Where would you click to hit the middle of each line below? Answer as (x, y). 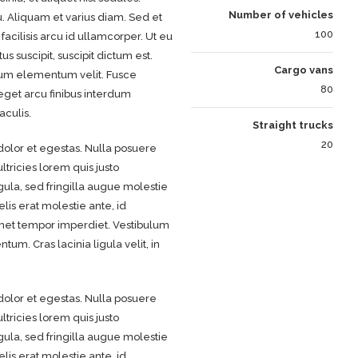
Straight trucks (293, 125)
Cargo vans (304, 70)
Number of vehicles (281, 15)
